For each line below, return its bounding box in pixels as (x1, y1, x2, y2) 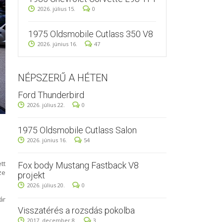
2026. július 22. (27, 101, 65, 109)
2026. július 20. (27, 181, 65, 189)
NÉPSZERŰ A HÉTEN (18, 72, 108, 84)
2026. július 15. (38, 5, 75, 12)
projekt (18, 170, 45, 180)
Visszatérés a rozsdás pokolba (18, 205, 135, 216)
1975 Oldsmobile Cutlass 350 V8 (28, 29, 153, 39)
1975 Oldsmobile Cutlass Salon (18, 125, 137, 135)
